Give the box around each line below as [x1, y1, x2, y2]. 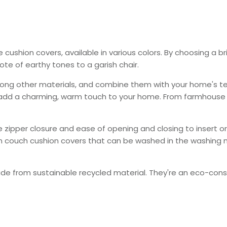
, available [61, 47, 99, 58]
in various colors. [99, 47, 163, 58]
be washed [123, 135, 166, 146]
